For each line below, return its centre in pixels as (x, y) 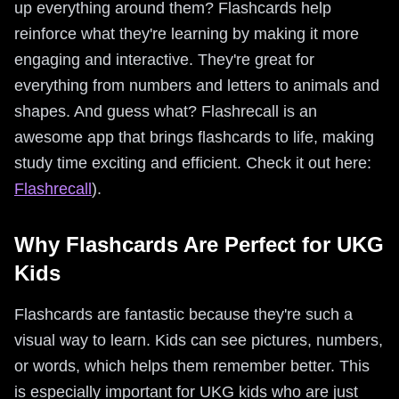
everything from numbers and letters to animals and (197, 85)
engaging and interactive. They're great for (164, 60)
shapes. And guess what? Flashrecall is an (166, 111)
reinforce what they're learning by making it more (187, 34)
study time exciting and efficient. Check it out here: (193, 163)
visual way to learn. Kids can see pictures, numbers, (199, 340)
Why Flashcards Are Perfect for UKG (199, 244)
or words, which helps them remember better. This (192, 366)
